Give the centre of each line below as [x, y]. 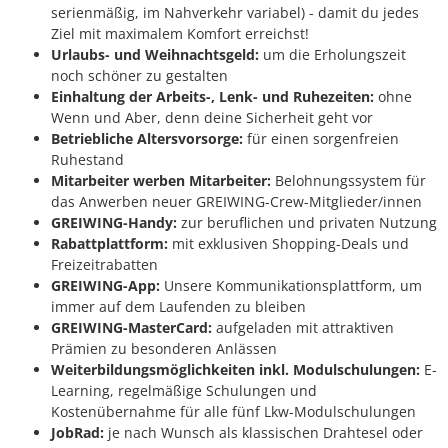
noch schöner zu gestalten [139, 76]
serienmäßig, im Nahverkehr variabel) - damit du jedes [235, 13]
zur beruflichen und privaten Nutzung [307, 223]
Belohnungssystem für [348, 181]
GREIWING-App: [105, 286]
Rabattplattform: [109, 244]
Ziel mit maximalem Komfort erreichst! [180, 34]
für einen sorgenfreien [321, 139]
